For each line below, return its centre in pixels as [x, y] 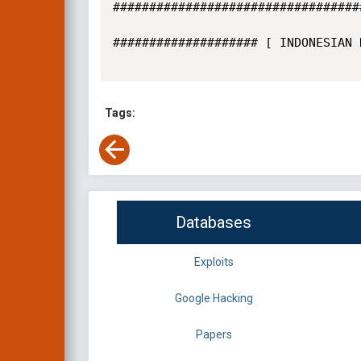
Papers [214, 335]
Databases [214, 223]
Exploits [214, 262]
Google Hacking [214, 299]
